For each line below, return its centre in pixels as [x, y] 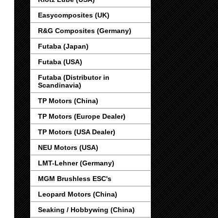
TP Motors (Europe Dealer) [82, 117]
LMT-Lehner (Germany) [76, 163]
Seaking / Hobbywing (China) [86, 210]
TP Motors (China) [68, 101]
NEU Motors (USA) [68, 148]
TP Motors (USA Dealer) [77, 132]
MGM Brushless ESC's [75, 179]
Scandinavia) [60, 85]
